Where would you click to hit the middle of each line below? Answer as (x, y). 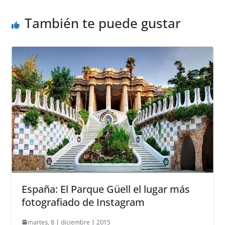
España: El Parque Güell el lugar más (105, 189)
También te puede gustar (102, 23)
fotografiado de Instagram (83, 202)
